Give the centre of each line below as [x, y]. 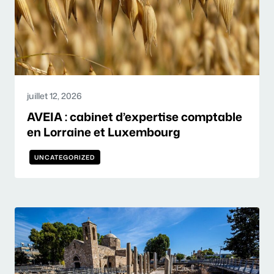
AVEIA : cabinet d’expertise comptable [135, 117]
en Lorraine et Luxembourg [104, 132]
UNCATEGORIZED [65, 157]
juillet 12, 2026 [54, 96]
